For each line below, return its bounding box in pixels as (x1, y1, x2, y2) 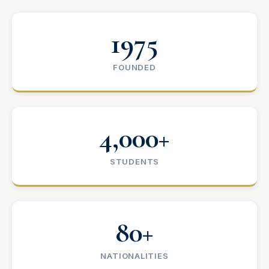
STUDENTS (109, 157, 160, 166)
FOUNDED (113, 62, 156, 72)
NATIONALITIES (100, 251, 169, 261)
